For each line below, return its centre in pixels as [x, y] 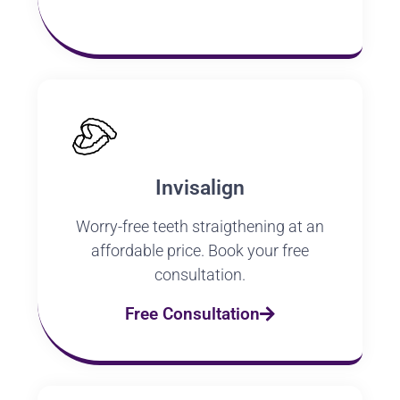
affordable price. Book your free [200, 251]
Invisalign [200, 188]
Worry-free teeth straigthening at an [200, 227]
